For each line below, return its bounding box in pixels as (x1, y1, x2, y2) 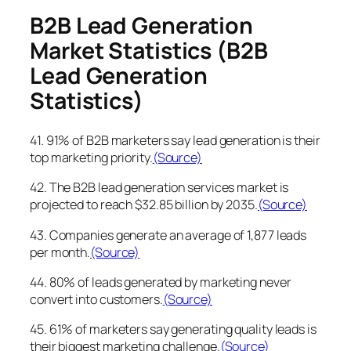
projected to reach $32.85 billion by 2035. (30, 196, 258, 214)
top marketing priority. (30, 149, 153, 167)
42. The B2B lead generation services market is (30, 179, 289, 197)
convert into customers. (30, 290, 163, 308)
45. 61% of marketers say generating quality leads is (30, 320, 317, 338)
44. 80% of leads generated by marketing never (30, 273, 291, 291)
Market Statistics (30, 34, 217, 66)
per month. (30, 243, 91, 261)
